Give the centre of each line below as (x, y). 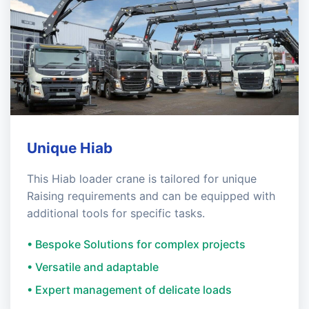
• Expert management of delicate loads (129, 290)
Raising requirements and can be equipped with (151, 196)
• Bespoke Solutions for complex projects (136, 244)
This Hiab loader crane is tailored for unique (142, 179)
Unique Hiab (70, 148)
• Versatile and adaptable (93, 267)
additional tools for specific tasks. (116, 213)
